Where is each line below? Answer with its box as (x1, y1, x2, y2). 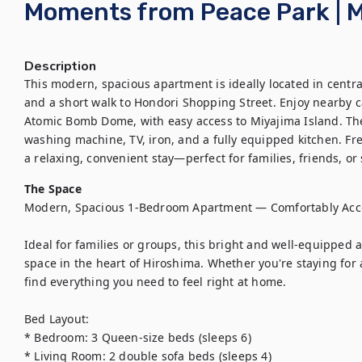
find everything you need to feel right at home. (24, 274, 287, 289)
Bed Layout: (24, 311, 90, 326)
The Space (24, 181, 82, 196)
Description (24, 57, 96, 75)
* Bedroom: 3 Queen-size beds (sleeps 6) (24, 330, 251, 345)
